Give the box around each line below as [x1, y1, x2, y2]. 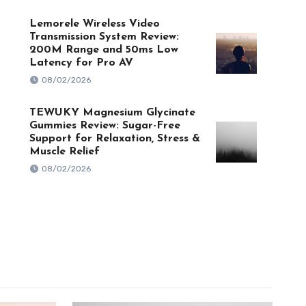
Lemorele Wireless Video [29, 18, 160, 29]
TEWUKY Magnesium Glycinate [29, 107, 195, 118]
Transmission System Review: [29, 31, 179, 42]
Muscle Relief [29, 146, 100, 157]
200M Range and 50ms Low [29, 44, 178, 55]
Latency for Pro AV [29, 57, 133, 68]
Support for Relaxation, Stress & [29, 133, 200, 144]
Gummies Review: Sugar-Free [29, 120, 180, 131]
